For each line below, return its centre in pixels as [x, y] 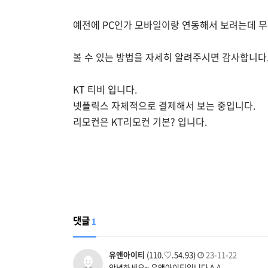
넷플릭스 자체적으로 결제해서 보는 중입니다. [164, 105]
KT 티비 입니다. [105, 89]
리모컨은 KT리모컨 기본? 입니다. [140, 121]
